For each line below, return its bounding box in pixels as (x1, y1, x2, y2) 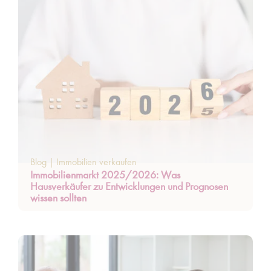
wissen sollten (30, 191, 87, 204)
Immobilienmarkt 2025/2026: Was (30, 168, 180, 181)
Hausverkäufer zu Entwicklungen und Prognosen (30, 180, 228, 192)
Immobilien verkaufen (56, 156, 137, 168)
